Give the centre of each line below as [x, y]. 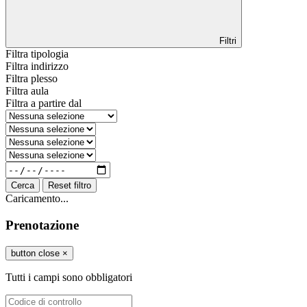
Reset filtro [70, 186]
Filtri [226, 41]
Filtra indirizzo [37, 66]
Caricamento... [37, 199]
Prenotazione [42, 225]
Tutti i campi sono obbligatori [69, 277]
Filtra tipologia [37, 54]
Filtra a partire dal [44, 103]
